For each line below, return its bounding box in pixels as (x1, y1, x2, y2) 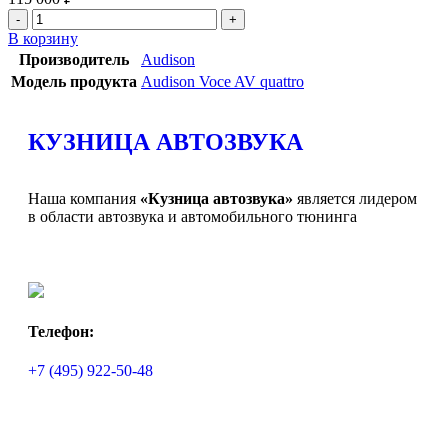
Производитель (19, 50, 129, 68)
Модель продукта (11, 72, 137, 90)
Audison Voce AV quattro (141, 72, 304, 90)
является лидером (293, 189, 417, 207)
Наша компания (28, 189, 140, 207)
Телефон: (28, 322, 94, 340)
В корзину (8, 29, 78, 47)
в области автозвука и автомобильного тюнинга (28, 207, 357, 225)
